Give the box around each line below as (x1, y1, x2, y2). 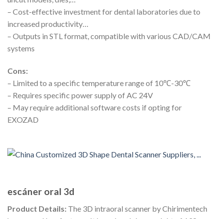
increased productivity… (7, 19, 88, 28)
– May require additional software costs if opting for (7, 102, 182, 112)
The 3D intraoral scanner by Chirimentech (66, 203, 207, 213)
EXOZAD (7, 114, 39, 124)
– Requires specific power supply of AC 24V (7, 90, 153, 100)
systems (7, 43, 35, 53)
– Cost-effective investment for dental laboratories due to (7, 6, 200, 16)
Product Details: (7, 203, 66, 213)
